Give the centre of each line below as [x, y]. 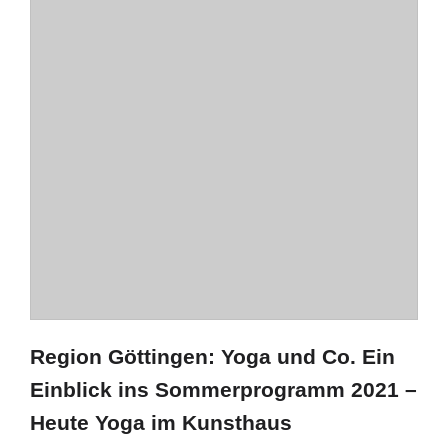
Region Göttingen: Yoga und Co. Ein [212, 356]
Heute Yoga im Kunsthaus [161, 422]
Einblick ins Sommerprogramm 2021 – [223, 389]
